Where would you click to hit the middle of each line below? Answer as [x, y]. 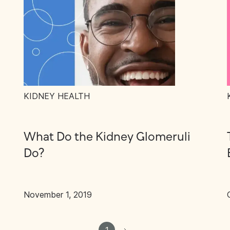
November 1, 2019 [57, 195]
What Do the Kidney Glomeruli [107, 137]
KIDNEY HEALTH [56, 96]
